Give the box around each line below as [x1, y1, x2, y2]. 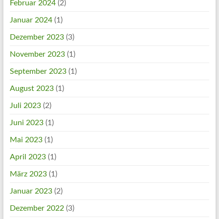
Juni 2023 [9, 119, 44, 127]
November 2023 [9, 50, 65, 58]
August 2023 [9, 85, 54, 92]
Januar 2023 [9, 187, 52, 195]
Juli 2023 [9, 102, 41, 109]
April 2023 [9, 153, 46, 161]
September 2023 [9, 67, 66, 75]
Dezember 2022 [9, 204, 64, 212]
